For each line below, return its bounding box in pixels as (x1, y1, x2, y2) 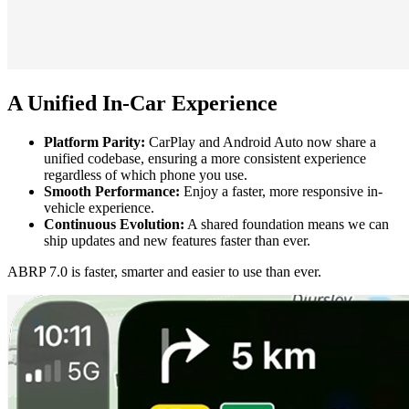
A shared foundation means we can (184, 215, 389, 232)
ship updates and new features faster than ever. (44, 232, 310, 248)
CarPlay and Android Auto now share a (145, 133, 376, 150)
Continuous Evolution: (44, 215, 184, 232)
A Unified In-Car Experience (7, 90, 278, 115)
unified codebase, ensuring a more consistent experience (44, 150, 366, 166)
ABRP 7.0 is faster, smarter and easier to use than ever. (7, 263, 321, 279)
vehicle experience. (44, 199, 154, 215)
